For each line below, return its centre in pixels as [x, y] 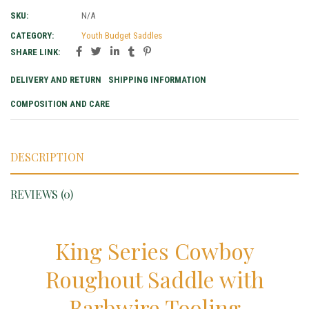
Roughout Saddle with [154, 279]
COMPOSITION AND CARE [60, 104]
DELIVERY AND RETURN [56, 80]
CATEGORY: [32, 36]
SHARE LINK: [35, 52]
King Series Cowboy [154, 251]
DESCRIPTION [47, 157]
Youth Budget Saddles [122, 36]
